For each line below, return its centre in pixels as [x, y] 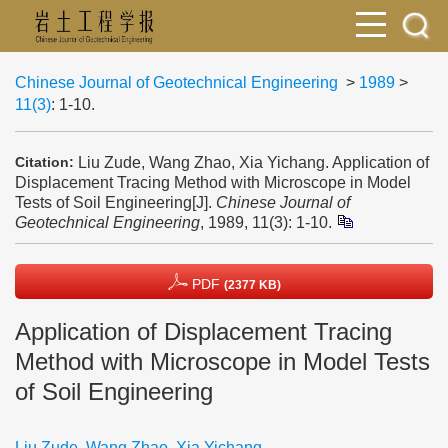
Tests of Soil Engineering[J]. [115, 202]
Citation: [44, 162]
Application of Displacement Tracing [203, 331]
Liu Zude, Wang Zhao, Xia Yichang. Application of [253, 162]
